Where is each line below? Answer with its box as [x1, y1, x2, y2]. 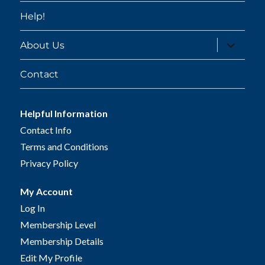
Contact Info [20, 124, 72, 135]
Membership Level [20, 219, 96, 230]
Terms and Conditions [20, 141, 109, 152]
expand [215, 36, 252, 47]
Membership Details [20, 235, 104, 247]
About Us [20, 39, 65, 51]
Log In [20, 202, 46, 214]
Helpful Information [20, 108, 108, 119]
